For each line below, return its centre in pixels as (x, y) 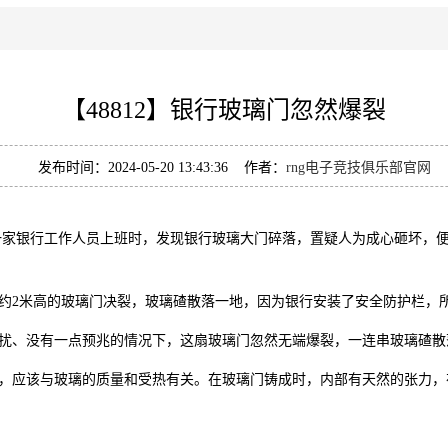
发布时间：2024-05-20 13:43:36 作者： (161, 167)
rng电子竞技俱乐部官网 (358, 167)
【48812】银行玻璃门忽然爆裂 (224, 110)
